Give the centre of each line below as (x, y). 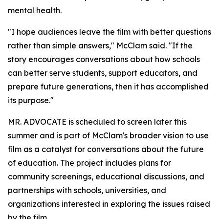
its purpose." (31, 100)
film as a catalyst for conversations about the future (106, 149)
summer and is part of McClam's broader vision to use (108, 136)
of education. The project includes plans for (89, 163)
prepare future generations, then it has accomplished (108, 87)
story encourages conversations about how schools (104, 59)
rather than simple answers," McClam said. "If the (100, 46)
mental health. (35, 11)
